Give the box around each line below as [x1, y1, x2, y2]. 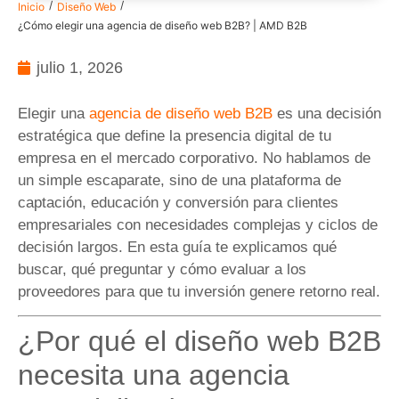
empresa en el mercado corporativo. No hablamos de [18, 149, 370, 167]
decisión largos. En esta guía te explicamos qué [18, 238, 337, 256]
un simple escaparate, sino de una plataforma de [18, 171, 341, 189]
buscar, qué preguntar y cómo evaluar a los [18, 260, 306, 278]
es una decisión [273, 104, 381, 122]
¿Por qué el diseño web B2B [18, 325, 381, 358]
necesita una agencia [18, 359, 289, 392]
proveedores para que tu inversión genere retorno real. [18, 282, 380, 300]
